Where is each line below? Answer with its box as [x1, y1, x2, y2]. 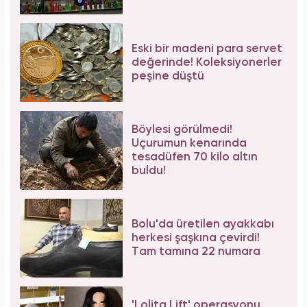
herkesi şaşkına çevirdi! [132, 232, 260, 244]
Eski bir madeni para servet [132, 42, 282, 55]
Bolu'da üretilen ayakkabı [132, 218, 274, 230]
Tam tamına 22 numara [132, 245, 260, 258]
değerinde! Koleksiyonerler [132, 56, 282, 69]
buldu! [132, 164, 166, 177]
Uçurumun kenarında [132, 137, 247, 149]
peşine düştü [132, 70, 204, 82]
